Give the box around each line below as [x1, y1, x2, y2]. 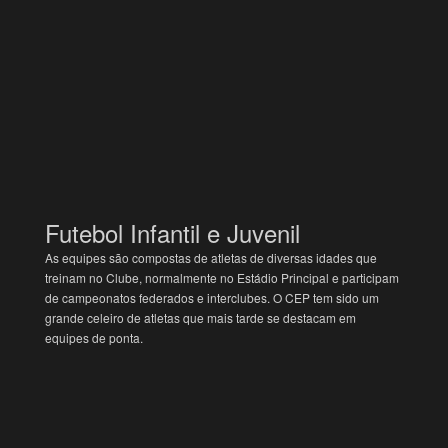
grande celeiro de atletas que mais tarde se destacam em [45, 308, 357, 326]
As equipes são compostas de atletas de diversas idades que [45, 248, 378, 266]
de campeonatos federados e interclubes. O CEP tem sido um [45, 288, 380, 306]
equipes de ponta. [45, 328, 144, 346]
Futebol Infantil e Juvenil [45, 214, 308, 250]
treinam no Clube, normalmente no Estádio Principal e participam [45, 268, 400, 286]
